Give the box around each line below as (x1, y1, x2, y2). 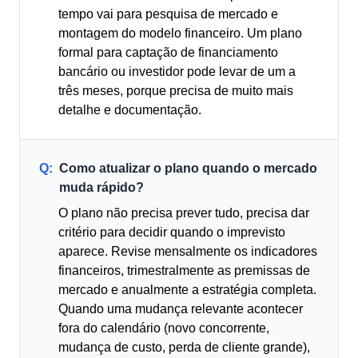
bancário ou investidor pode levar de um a (58, 65, 296, 78)
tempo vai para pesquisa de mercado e (58, 7, 278, 21)
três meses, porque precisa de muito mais (58, 84, 293, 97)
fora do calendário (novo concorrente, (58, 321, 269, 335)
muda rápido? (59, 181, 144, 194)
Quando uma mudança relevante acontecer (58, 302, 303, 316)
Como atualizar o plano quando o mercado (59, 161, 317, 175)
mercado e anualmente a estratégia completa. (58, 283, 316, 296)
